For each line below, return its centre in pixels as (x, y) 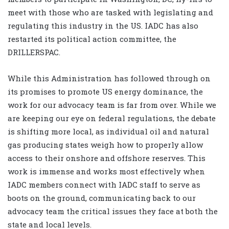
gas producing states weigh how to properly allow (105, 145)
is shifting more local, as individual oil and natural (108, 132)
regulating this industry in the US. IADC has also (103, 26)
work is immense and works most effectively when (106, 171)
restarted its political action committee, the (92, 39)
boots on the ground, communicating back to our (102, 198)
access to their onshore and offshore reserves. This (107, 158)
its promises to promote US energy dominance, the (105, 92)
